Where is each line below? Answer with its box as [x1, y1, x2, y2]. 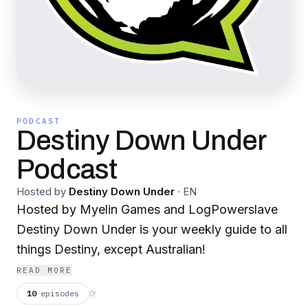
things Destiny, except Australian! [16, 241, 206, 256]
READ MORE [16, 265, 72, 275]
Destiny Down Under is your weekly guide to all [16, 221, 287, 236]
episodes [41, 287, 79, 298]
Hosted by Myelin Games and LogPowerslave [16, 201, 278, 217]
